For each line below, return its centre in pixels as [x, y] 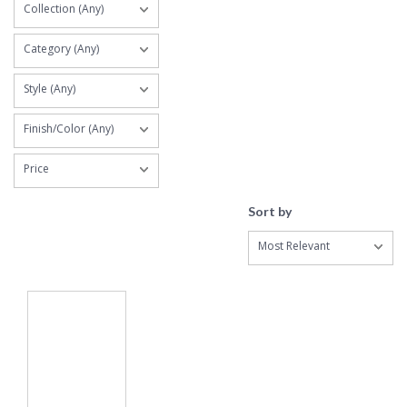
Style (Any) [50, 89]
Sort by [270, 212]
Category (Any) [61, 49]
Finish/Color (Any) [69, 129]
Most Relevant [294, 246]
